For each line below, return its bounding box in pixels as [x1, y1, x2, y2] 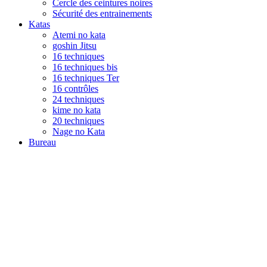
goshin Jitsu [52, 40, 97, 51]
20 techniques [52, 115, 104, 126]
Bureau [29, 136, 56, 147]
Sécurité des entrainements [52, 8, 152, 18]
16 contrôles [52, 83, 98, 94]
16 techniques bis [52, 61, 117, 72]
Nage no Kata [52, 126, 105, 136]
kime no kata [52, 104, 101, 115]
